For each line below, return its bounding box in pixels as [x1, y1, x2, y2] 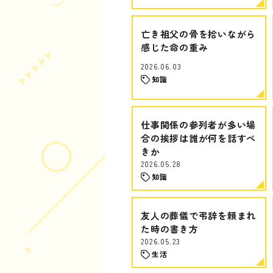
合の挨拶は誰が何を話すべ [141, 132, 256, 144]
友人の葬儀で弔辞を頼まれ [141, 209, 256, 222]
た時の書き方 [141, 222, 199, 235]
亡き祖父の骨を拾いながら [141, 27, 256, 40]
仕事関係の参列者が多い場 [141, 118, 256, 131]
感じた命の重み [141, 41, 208, 54]
